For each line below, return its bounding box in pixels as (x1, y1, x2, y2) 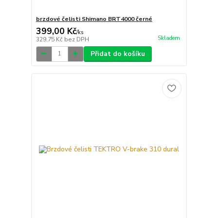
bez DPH (64, 35, 89, 43)
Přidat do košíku (90, 49, 145, 58)
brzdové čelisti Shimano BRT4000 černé (36, 15, 152, 23)
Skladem (157, 34, 180, 42)
